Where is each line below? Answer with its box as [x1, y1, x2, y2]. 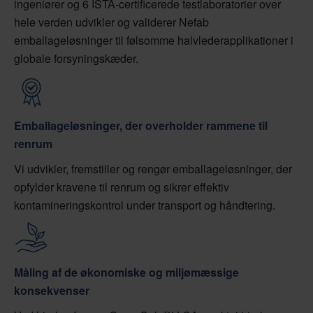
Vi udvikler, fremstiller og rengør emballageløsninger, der [14, 161, 292, 177]
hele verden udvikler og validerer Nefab [14, 14, 209, 31]
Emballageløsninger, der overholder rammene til [14, 117, 268, 134]
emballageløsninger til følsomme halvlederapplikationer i [14, 32, 293, 49]
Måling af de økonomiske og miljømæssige [14, 264, 239, 281]
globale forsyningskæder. [14, 50, 138, 67]
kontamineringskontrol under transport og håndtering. [14, 197, 275, 214]
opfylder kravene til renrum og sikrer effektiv [14, 179, 229, 196]
